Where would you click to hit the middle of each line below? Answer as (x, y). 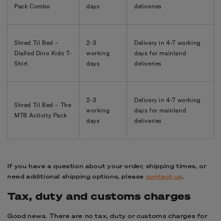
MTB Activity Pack (41, 115)
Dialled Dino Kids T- (43, 53)
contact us (164, 176)
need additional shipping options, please (77, 176)
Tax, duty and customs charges (99, 196)
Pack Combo (32, 6)
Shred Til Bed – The (43, 105)
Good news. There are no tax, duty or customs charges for (108, 216)
